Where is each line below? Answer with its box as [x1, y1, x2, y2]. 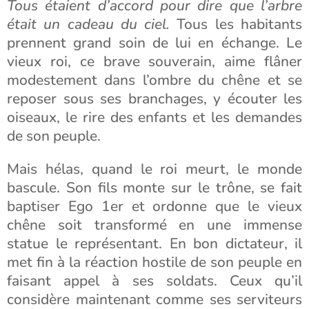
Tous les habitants [170, 14, 303, 34]
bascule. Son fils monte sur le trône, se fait [7, 178, 302, 197]
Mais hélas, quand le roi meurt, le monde [7, 159, 302, 179]
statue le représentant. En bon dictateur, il [7, 234, 302, 253]
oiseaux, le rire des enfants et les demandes [7, 108, 302, 127]
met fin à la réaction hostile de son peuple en [7, 252, 302, 272]
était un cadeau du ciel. [7, 14, 170, 34]
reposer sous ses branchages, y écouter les [7, 89, 302, 108]
